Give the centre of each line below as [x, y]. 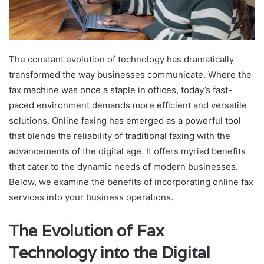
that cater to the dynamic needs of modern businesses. [123, 166]
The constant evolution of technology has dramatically [121, 59]
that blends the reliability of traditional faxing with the [120, 136]
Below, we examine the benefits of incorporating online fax [131, 181]
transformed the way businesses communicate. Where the [130, 74]
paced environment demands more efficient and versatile [128, 105]
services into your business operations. [91, 197]
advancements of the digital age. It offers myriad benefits [127, 151]
